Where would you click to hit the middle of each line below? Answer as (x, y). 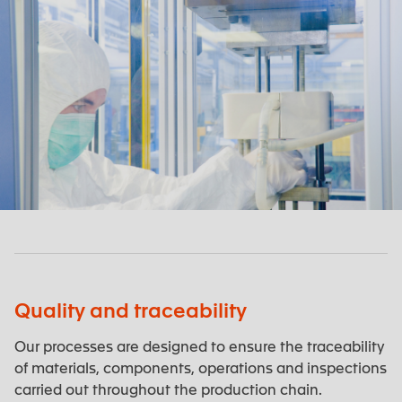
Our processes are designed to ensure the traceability (200, 345)
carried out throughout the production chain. (168, 389)
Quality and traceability (131, 309)
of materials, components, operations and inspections (201, 367)
